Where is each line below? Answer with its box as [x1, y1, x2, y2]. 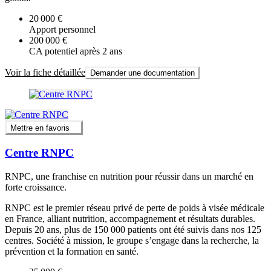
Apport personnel [29, 24, 96, 34]
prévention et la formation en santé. [5, 246, 139, 256]
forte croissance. [5, 181, 67, 192]
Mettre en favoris [10, 123, 70, 133]
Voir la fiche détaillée [5, 67, 85, 77]
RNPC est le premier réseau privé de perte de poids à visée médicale [5, 202, 264, 213]
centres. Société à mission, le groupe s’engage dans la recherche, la [5, 235, 259, 246]
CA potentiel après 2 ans [29, 45, 122, 56]
